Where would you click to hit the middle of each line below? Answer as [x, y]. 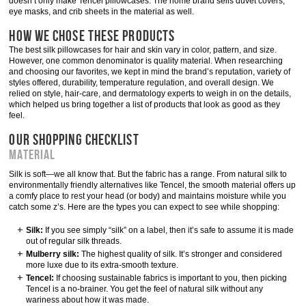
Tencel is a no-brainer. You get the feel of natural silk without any [145, 289]
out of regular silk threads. [75, 241]
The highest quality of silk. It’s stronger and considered [181, 254]
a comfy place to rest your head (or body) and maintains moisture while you [148, 196]
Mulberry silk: [53, 254]
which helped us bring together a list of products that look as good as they [145, 105]
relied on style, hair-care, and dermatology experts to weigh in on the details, [150, 94]
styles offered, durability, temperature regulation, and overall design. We [142, 83]
